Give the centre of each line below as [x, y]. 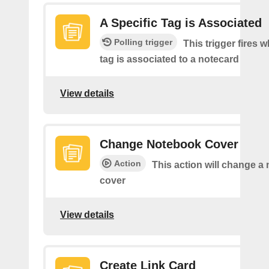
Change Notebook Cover [169, 144]
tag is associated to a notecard [169, 59]
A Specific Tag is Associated [181, 23]
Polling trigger [143, 42]
